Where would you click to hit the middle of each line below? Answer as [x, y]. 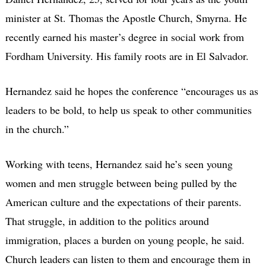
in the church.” [37, 129]
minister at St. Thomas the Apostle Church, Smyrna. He [126, 18]
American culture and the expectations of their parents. [123, 202]
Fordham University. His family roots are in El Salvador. [127, 56]
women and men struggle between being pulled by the [121, 183]
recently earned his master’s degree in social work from [124, 37]
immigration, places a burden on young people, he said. [125, 240]
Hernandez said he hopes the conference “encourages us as [132, 91]
